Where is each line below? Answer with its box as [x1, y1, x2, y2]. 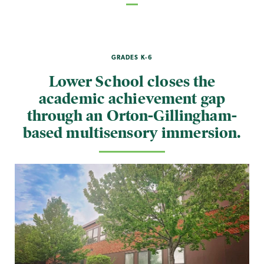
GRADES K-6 [111, 54, 153, 61]
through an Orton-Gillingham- [27, 105, 237, 125]
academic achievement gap [38, 88, 226, 108]
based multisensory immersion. [22, 123, 242, 142]
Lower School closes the [48, 71, 216, 91]
